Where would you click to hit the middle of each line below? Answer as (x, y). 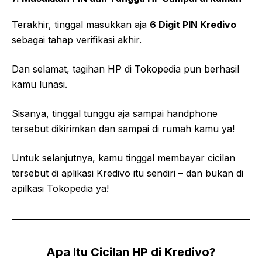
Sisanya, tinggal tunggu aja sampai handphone (115, 114)
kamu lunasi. (39, 85)
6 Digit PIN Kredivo (193, 25)
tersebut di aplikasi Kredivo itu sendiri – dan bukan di (127, 173)
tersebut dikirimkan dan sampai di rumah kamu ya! (123, 129)
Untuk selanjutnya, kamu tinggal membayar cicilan (123, 158)
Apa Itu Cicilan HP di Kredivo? (131, 252)
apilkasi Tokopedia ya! (60, 189)
